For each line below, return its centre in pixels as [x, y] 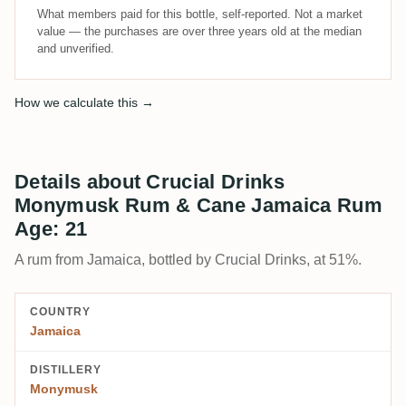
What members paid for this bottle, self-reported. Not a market [200, 14]
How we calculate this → [84, 102]
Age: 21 [51, 228]
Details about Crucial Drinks [150, 181]
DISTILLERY [66, 369]
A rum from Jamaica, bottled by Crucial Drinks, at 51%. [188, 259]
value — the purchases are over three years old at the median [199, 31]
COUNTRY [60, 311]
